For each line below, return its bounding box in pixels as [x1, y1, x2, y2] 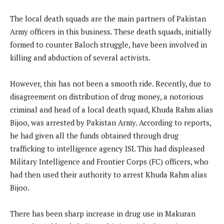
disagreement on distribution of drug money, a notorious [10, 91, 203, 102]
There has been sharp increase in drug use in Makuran [10, 208, 195, 219]
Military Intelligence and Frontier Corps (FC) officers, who [10, 156, 208, 167]
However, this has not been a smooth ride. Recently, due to [10, 78, 211, 89]
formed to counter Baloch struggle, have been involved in [10, 39, 207, 50]
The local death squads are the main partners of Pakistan [10, 13, 206, 24]
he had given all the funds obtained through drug [10, 130, 178, 141]
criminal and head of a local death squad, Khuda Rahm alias [10, 104, 213, 115]
